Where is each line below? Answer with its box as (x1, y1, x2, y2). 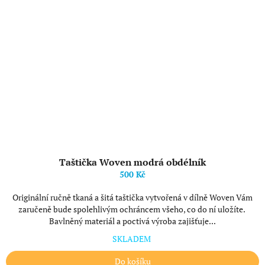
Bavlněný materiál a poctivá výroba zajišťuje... (49, 215, 216, 227)
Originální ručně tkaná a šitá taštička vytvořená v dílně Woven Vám (12, 192, 253, 203)
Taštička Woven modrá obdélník (59, 156, 206, 169)
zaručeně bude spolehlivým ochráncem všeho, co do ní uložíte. (18, 203, 247, 215)
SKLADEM (112, 233, 153, 244)
